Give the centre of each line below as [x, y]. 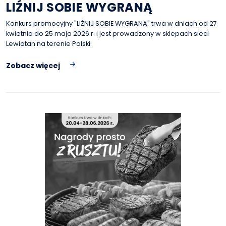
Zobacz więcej [33, 66]
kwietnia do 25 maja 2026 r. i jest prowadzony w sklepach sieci [107, 34]
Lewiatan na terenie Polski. [49, 44]
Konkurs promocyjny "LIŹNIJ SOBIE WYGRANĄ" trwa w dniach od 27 [111, 23]
